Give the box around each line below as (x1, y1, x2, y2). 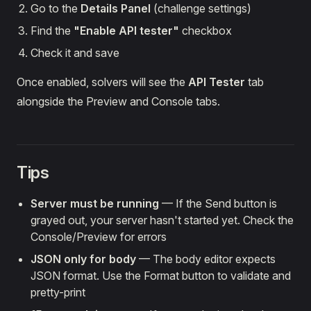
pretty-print (31, 285, 85, 300)
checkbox (179, 24, 232, 38)
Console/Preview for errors (31, 230, 167, 244)
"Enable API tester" (74, 24, 179, 38)
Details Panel (81, 1, 151, 16)
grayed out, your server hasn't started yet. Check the (31, 213, 294, 228)
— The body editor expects (136, 252, 276, 267)
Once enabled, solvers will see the (17, 75, 188, 90)
